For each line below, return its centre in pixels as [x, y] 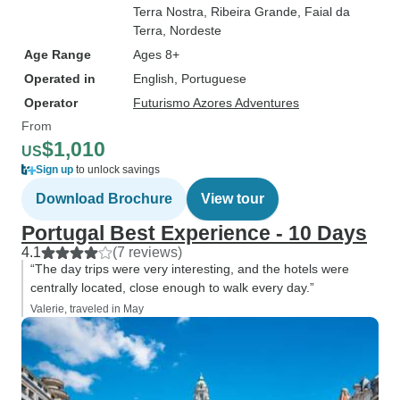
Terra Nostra [168, 12]
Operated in [60, 79]
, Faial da [324, 12]
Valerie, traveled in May [87, 309]
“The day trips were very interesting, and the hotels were [190, 269]
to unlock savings [117, 170]
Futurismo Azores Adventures [216, 103]
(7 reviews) [147, 252]
